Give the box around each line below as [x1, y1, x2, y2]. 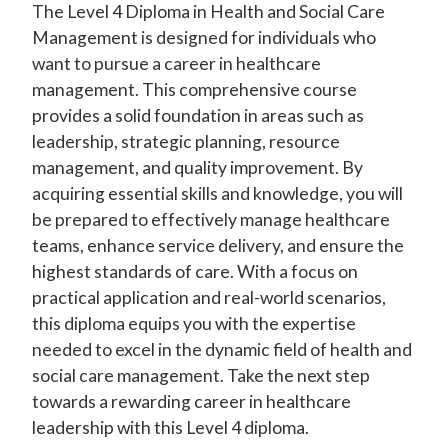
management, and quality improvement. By [32, 157, 363, 179]
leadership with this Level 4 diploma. [32, 417, 309, 439]
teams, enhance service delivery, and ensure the [32, 235, 404, 257]
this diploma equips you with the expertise [32, 313, 356, 335]
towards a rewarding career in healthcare [32, 391, 351, 413]
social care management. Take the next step [32, 365, 370, 387]
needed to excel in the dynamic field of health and [32, 339, 412, 361]
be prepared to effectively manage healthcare [32, 209, 390, 231]
